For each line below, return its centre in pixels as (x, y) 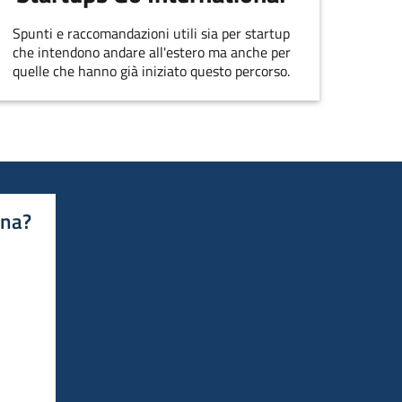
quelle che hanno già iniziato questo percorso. (152, 71)
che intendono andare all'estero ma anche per (151, 52)
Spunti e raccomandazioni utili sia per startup (152, 34)
